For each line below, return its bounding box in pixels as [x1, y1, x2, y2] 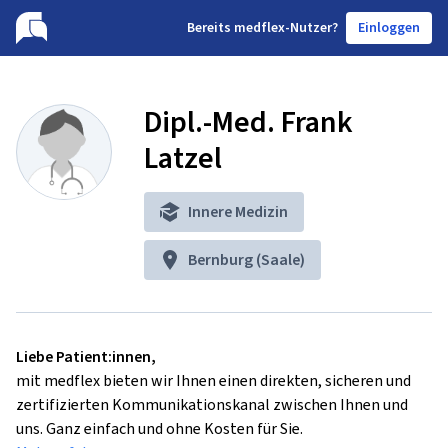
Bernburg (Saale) [188, 249, 305, 270]
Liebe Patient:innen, [16, 346, 156, 367]
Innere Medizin [188, 201, 288, 222]
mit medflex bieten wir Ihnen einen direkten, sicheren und [16, 370, 411, 391]
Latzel [144, 138, 222, 178]
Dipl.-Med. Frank [144, 102, 353, 142]
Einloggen [358, 18, 420, 37]
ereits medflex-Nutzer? [195, 18, 338, 37]
